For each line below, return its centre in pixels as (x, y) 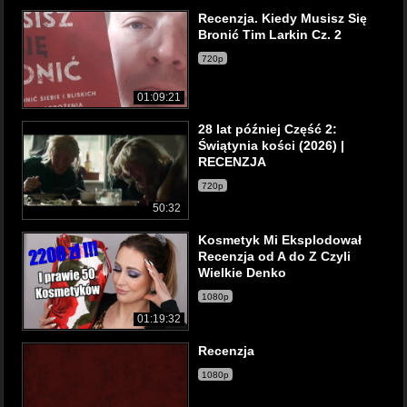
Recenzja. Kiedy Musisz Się (283, 18)
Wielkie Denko (242, 273)
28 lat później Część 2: (268, 129)
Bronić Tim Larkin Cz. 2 (270, 35)
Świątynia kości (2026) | (271, 145)
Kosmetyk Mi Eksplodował (280, 240)
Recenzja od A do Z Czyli (274, 256)
